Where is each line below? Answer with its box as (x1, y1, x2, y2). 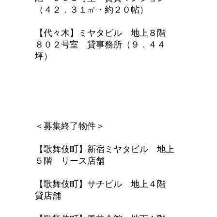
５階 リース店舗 (35, 156, 113, 166)
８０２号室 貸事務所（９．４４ (35, 40, 166, 49)
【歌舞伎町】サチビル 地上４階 (35, 179, 174, 189)
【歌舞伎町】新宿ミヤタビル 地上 (35, 144, 174, 154)
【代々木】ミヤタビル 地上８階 (35, 28, 174, 38)
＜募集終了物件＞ (35, 121, 105, 131)
